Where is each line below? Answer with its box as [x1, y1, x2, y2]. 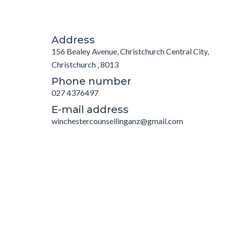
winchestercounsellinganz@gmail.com [51, 116, 183, 126]
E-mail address [51, 103, 129, 116]
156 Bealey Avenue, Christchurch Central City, [51, 46, 209, 56]
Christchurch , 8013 [51, 60, 119, 69]
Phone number [51, 75, 131, 87]
